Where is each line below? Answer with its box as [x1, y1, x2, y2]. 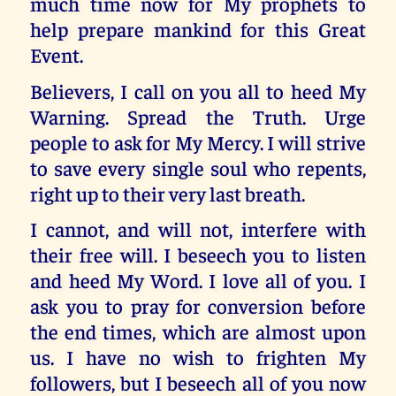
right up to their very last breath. [30, 179, 306, 206]
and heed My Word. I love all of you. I [30, 267, 366, 293]
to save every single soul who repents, [30, 154, 366, 180]
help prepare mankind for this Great [30, 16, 366, 42]
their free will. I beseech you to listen [30, 241, 366, 268]
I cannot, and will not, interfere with [30, 216, 366, 242]
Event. [30, 42, 84, 68]
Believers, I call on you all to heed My [30, 77, 366, 103]
